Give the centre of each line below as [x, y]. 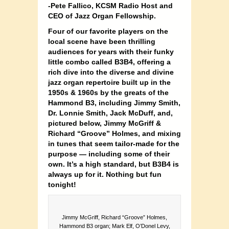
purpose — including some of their [109, 154]
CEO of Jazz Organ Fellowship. [102, 16]
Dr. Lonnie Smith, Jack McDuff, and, [110, 113]
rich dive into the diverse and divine [111, 72]
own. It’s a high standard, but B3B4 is [113, 164]
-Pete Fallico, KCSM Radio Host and [110, 6]
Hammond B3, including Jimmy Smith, [114, 103]
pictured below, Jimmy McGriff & [105, 123]
